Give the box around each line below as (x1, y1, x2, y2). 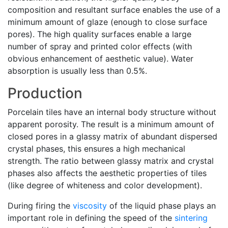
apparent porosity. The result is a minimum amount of (8, 119, 214, 129)
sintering (175, 213, 208, 223)
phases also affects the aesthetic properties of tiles (8, 168, 207, 178)
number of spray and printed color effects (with (8, 41, 192, 51)
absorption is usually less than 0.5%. (8, 66, 147, 76)
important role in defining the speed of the (8, 213, 175, 223)
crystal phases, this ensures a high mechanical (8, 144, 185, 154)
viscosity (73, 201, 107, 211)
